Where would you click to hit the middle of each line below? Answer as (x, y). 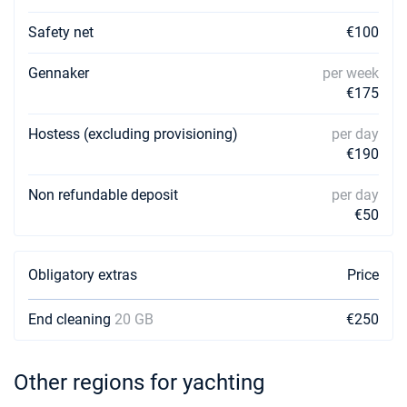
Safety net (61, 32)
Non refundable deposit (103, 195)
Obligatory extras (83, 275)
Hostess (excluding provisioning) (133, 134)
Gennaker (59, 73)
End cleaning (71, 319)
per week (351, 73)
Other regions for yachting (139, 382)
